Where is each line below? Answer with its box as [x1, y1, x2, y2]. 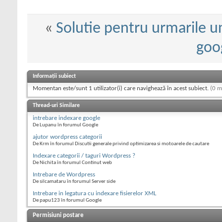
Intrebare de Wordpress [33, 171, 95, 178]
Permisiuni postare [33, 212, 84, 219]
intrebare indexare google [33, 115, 100, 122]
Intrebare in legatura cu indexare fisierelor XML [33, 190, 156, 197]
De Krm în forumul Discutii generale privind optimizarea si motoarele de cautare [33, 141, 209, 147]
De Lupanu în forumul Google [33, 122, 98, 128]
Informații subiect [33, 73, 76, 80]
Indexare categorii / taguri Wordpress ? [33, 153, 135, 160]
